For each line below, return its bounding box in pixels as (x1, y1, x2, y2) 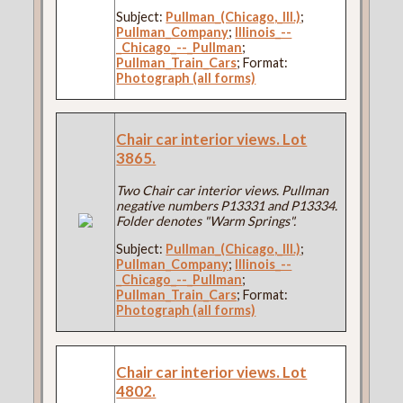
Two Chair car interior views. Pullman (116, 183, 329, 199)
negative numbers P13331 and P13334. (116, 198, 338, 214)
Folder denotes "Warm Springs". (116, 213, 297, 229)
